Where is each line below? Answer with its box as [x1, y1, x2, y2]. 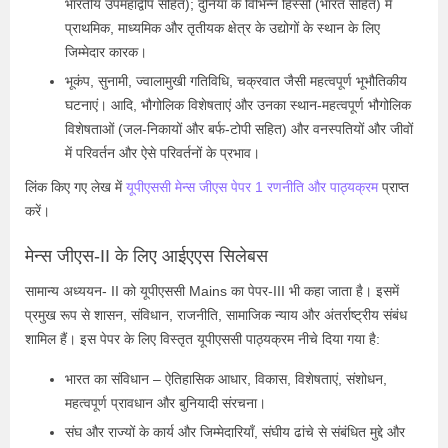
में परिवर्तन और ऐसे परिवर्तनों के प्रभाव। [65, 144, 260, 161]
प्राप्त [382, 178, 409, 195]
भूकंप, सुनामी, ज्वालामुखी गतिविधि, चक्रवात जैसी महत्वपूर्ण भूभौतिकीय [65, 72, 407, 89]
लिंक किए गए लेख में [25, 178, 126, 195]
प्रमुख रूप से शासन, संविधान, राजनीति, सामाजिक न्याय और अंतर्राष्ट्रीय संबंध [25, 306, 407, 323]
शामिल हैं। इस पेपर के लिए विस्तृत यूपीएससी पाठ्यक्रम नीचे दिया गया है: [25, 330, 380, 347]
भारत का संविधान [65, 370, 149, 387]
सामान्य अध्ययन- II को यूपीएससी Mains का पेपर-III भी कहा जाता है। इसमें [25, 282, 399, 299]
